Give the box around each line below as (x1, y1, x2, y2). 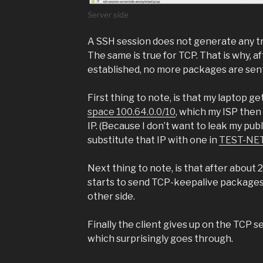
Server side (87, 10, 129, 20)
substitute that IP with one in (87, 134, 219, 146)
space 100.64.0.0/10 (87, 106, 176, 118)
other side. (87, 191, 135, 203)
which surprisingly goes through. (87, 233, 233, 245)
